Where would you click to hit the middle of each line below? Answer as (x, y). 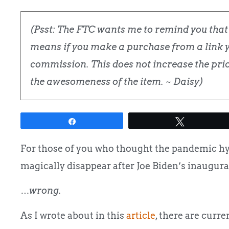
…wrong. (41, 191)
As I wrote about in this (73, 215)
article (141, 215)
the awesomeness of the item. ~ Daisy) (117, 82)
